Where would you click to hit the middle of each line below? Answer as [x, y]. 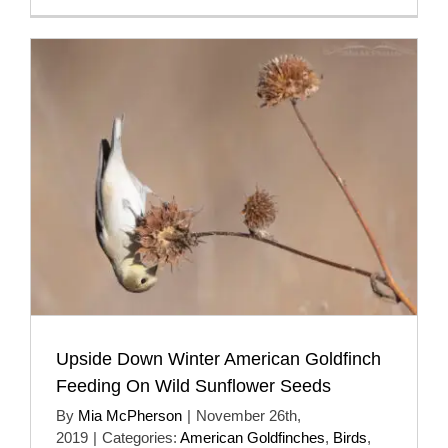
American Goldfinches [252, 437]
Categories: [141, 437]
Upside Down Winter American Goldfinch [218, 358]
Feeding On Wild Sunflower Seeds [193, 385]
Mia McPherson [130, 415]
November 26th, [248, 415]
